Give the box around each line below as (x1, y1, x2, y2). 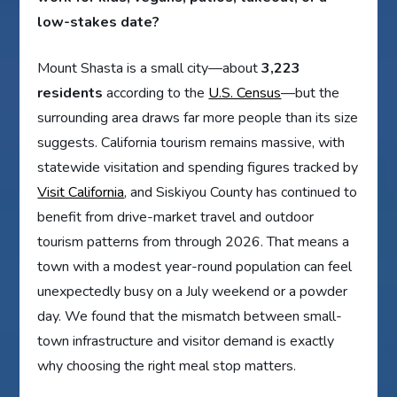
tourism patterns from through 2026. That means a (37, 231, 350, 252)
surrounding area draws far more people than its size (37, 107, 359, 128)
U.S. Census (208, 82, 282, 103)
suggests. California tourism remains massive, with (37, 132, 346, 152)
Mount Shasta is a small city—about (37, 58, 262, 78)
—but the (281, 82, 340, 103)
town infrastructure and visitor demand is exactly (37, 331, 335, 351)
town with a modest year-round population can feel (37, 256, 353, 276)
